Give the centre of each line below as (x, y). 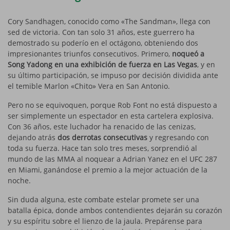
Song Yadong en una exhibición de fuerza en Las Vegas (102, 64)
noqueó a (187, 53)
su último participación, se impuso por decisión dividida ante (113, 75)
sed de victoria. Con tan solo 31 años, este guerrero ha (101, 32)
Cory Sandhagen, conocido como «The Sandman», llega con (109, 21)
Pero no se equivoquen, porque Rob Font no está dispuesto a (112, 105)
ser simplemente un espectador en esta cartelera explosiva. (111, 116)
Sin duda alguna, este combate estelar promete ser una (103, 199)
